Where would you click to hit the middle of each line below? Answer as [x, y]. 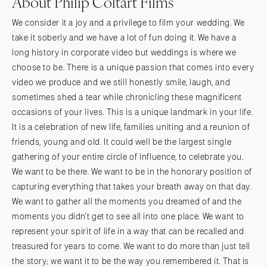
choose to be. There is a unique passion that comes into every [133, 67]
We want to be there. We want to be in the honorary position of [132, 172]
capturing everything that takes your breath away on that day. [132, 187]
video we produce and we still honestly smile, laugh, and [121, 82]
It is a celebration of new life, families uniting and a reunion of [131, 127]
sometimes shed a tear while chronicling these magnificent [127, 97]
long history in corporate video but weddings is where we [124, 52]
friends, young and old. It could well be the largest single [122, 142]
